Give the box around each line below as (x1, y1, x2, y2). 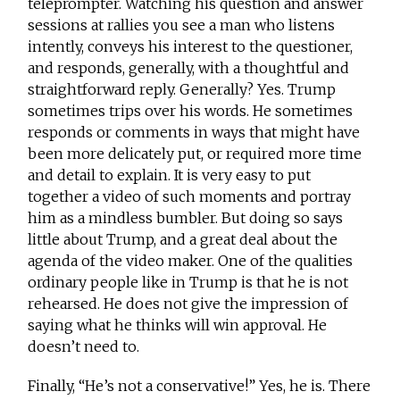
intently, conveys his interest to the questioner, (28, 37, 354, 56)
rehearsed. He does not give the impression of (28, 295, 349, 313)
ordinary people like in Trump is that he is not (28, 273, 349, 292)
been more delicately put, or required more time (28, 145, 362, 163)
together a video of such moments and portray (28, 187, 352, 206)
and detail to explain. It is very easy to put (28, 166, 312, 185)
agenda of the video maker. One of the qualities (28, 252, 354, 271)
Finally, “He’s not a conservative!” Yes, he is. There (28, 377, 371, 396)
